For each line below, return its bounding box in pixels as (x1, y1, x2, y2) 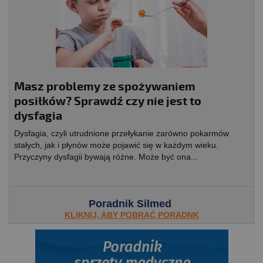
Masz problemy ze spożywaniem (14, 79, 195, 94)
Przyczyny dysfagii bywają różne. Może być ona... (14, 151, 198, 161)
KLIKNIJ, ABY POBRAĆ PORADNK (64, 210, 199, 220)
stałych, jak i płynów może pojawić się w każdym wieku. (14, 140, 218, 150)
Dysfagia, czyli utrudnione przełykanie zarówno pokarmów (14, 128, 229, 138)
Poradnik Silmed (89, 197, 174, 210)
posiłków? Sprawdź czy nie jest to (14, 93, 201, 109)
